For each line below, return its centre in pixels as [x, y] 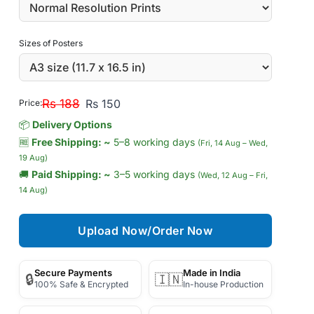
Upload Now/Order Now [145, 231]
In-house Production [224, 284]
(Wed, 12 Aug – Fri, [232, 175]
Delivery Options [72, 124]
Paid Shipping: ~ [71, 174]
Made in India [212, 273]
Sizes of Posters [50, 43]
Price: [30, 103]
